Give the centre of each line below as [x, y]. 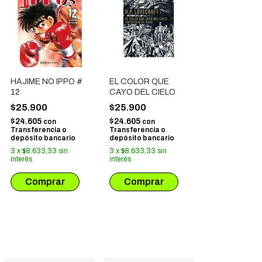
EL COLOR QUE [139, 81]
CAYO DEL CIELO [142, 92]
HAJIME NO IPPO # [46, 81]
